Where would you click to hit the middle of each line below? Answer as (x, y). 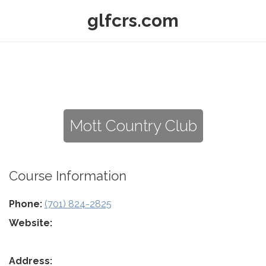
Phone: (26, 204)
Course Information (68, 176)
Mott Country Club (133, 126)
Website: (31, 223)
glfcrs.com (133, 20)
